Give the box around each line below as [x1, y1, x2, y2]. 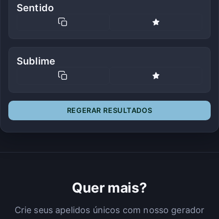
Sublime [17, 55, 56, 67]
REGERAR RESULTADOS [66, 106, 153, 114]
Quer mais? [72, 179, 147, 196]
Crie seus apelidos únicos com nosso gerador [14, 204, 205, 215]
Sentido [17, 1, 54, 14]
